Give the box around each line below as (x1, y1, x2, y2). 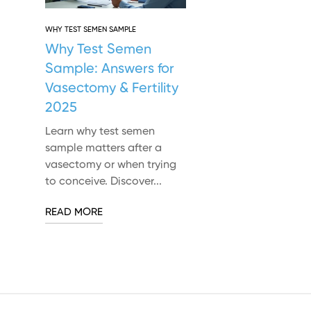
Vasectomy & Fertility (45, 82, 178, 96)
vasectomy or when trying (45, 160, 176, 171)
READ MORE (45, 207, 103, 218)
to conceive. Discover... (45, 176, 162, 188)
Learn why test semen (45, 126, 155, 138)
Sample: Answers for (45, 62, 174, 77)
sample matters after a (45, 143, 162, 155)
